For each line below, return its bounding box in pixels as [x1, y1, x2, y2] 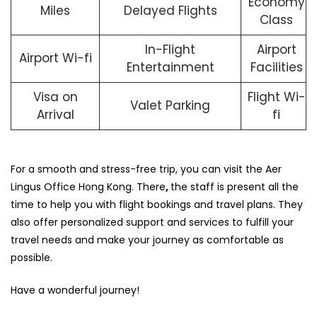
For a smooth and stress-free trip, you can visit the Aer [11, 161, 282, 176]
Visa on [33, 88, 78, 106]
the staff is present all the [171, 179, 299, 194]
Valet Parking [130, 97, 210, 115]
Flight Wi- [247, 88, 306, 106]
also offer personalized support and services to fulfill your [11, 214, 294, 229]
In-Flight [145, 41, 195, 59]
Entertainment [126, 59, 214, 76]
